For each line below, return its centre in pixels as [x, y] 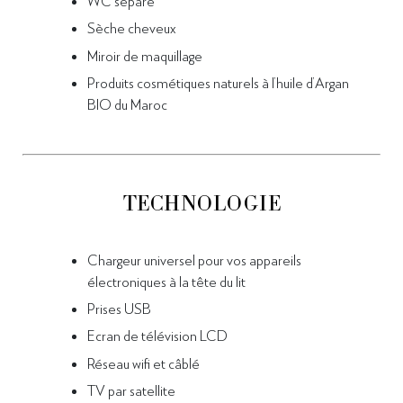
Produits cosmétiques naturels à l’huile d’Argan [218, 83]
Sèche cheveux [131, 28]
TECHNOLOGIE [201, 204]
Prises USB [119, 308]
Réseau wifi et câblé [143, 363]
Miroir [105, 55]
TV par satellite [131, 390]
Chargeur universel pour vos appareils [194, 259]
